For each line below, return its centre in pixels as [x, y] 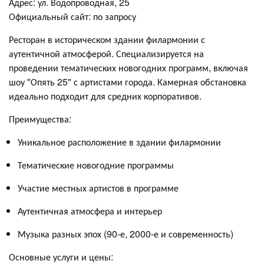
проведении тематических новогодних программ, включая [128, 67]
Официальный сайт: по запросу [72, 16]
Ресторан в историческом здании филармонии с [107, 39]
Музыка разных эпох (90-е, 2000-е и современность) [126, 233]
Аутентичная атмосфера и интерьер [90, 210]
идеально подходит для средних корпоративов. [105, 95]
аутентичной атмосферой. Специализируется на [106, 53]
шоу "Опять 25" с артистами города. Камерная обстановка [128, 81]
